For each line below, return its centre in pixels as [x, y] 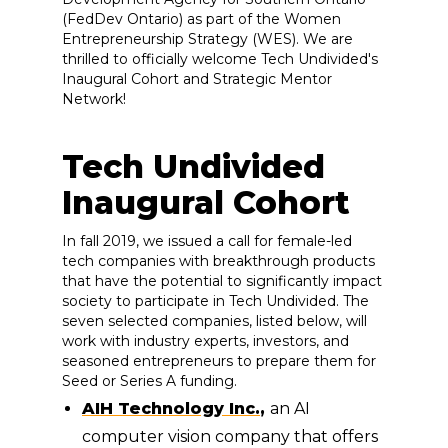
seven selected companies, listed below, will [214, 321]
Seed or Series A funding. [149, 381]
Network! [94, 99]
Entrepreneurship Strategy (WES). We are [207, 39]
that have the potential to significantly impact [222, 281]
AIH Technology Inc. [171, 409]
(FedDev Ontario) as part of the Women [201, 19]
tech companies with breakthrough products [218, 261]
